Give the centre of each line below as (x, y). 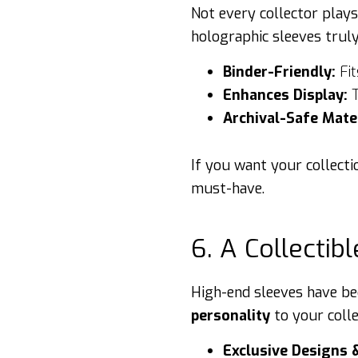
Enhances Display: (285, 95)
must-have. (228, 189)
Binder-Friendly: (279, 72)
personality (233, 316)
